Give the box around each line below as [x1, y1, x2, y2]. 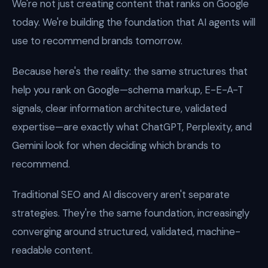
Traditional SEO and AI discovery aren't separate [12, 188, 230, 201]
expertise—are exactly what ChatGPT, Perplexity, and [12, 120, 252, 133]
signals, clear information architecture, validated [12, 102, 227, 115]
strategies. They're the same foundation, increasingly [12, 206, 249, 220]
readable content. [12, 243, 93, 257]
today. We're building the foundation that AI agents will [12, 16, 255, 29]
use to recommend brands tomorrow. [12, 34, 182, 47]
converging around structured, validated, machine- [12, 225, 240, 238]
